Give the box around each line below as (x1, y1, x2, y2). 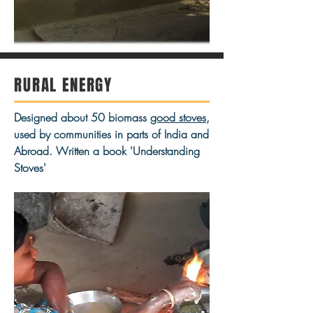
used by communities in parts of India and (14, 126, 209, 142)
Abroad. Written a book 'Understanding (14, 143, 200, 159)
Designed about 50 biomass (14, 110, 150, 125)
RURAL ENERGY (14, 73, 113, 97)
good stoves (150, 110, 206, 125)
